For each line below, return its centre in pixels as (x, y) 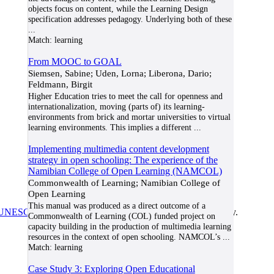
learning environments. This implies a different (109, 127)
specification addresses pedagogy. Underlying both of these (130, 19)
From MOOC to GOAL (75, 61)
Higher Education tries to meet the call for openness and (125, 96)
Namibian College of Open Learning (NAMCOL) (125, 171)
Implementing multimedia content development (118, 149)
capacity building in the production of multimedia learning (129, 226)
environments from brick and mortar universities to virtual (129, 117)
